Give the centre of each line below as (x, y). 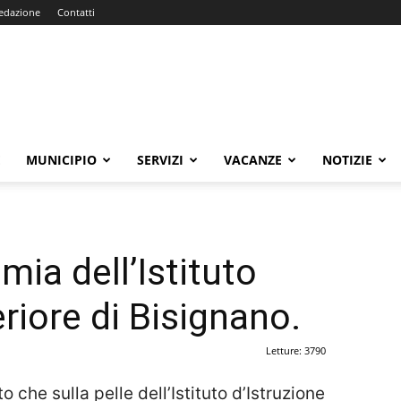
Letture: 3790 (296, 350)
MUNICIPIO (61, 160)
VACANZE (253, 160)
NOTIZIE (347, 160)
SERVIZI (160, 160)
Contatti (76, 12)
